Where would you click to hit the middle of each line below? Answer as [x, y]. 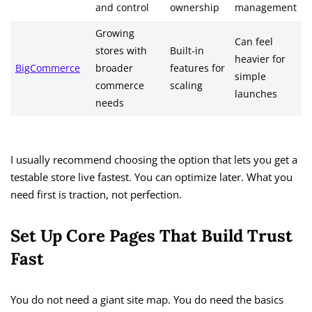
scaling [186, 86]
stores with [121, 51]
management [265, 8]
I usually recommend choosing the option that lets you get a [154, 160]
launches [256, 94]
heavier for [260, 60]
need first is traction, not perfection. [96, 195]
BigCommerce [47, 69]
